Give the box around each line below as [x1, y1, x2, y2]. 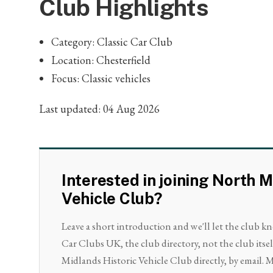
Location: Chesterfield [51, 53, 151, 68]
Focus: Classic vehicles [51, 71, 151, 86]
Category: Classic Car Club [51, 35, 172, 49]
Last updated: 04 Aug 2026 [39, 102, 160, 116]
